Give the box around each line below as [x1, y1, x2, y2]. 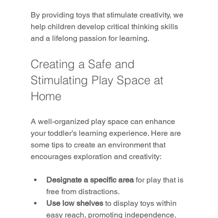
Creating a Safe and [30, 56, 138, 71]
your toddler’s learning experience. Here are [30, 128, 183, 138]
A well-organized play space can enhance [30, 116, 177, 126]
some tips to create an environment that [30, 140, 167, 149]
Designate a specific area [46, 175, 134, 184]
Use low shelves [46, 198, 103, 208]
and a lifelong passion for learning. [30, 33, 149, 43]
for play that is [133, 175, 185, 184]
